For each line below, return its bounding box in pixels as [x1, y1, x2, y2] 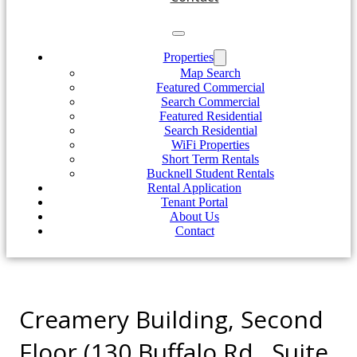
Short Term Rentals [162, 152, 259, 166]
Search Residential [163, 124, 257, 137]
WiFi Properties [171, 138, 249, 151]
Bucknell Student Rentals [147, 167, 274, 180]
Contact [175, 224, 214, 237]
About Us [170, 210, 219, 223]
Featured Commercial [156, 80, 265, 94]
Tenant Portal [161, 195, 228, 209]
